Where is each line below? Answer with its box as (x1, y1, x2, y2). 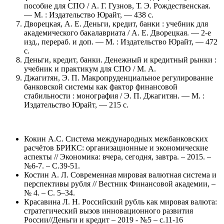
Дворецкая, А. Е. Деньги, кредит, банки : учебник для (24, 19, 208, 28)
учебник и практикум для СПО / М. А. (24, 64, 156, 73)
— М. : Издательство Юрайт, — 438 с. (24, 10, 153, 19)
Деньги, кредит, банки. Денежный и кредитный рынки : (24, 55, 216, 64)
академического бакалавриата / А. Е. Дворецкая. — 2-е (24, 28, 211, 37)
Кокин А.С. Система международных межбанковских (24, 134, 208, 143)
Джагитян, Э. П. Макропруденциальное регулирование (24, 73, 213, 82)
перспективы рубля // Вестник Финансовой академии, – (24, 179, 215, 188)
